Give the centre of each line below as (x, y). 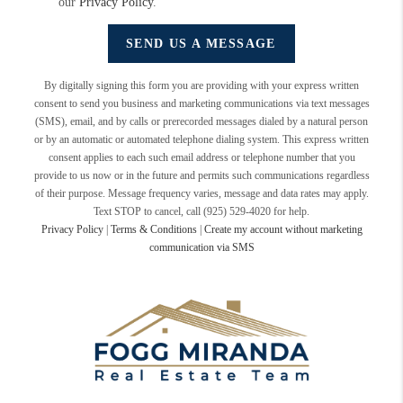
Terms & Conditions (153, 229)
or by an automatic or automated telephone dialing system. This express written (201, 139)
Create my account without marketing (283, 229)
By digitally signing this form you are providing (147, 85)
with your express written (304, 85)
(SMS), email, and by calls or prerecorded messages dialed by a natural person (201, 121)
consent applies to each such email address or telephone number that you (201, 157)
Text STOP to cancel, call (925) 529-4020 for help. (201, 211)
